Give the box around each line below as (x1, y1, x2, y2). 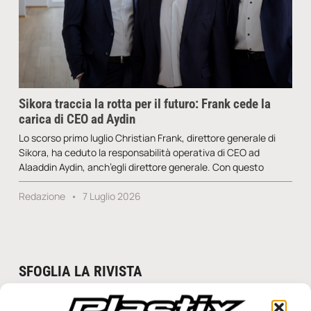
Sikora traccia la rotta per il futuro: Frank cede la (18, 95, 271, 112)
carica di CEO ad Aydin (18, 110, 135, 127)
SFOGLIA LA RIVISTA (18, 262, 142, 280)
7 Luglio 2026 (80, 189, 141, 203)
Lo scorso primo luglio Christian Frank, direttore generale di (18, 131, 276, 144)
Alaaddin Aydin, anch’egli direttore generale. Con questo (18, 160, 264, 174)
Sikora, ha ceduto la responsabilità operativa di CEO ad (18, 145, 260, 159)
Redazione (18, 189, 67, 203)
